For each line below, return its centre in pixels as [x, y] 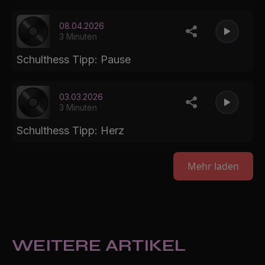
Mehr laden [213, 167]
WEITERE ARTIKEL [99, 246]
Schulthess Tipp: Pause [74, 60]
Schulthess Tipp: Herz [70, 131]
